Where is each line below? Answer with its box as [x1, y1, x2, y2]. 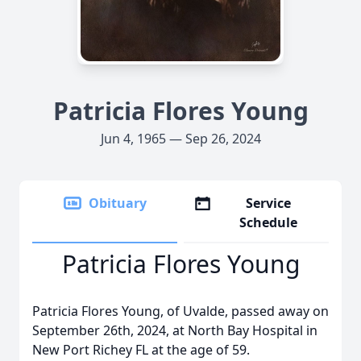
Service [246, 194, 292, 212]
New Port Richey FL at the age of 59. [32, 341, 253, 359]
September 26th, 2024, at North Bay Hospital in [32, 322, 317, 339]
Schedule [239, 214, 298, 231]
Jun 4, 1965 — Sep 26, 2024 [100, 130, 261, 147]
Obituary [89, 194, 147, 212]
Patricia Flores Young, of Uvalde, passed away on [32, 302, 329, 320]
